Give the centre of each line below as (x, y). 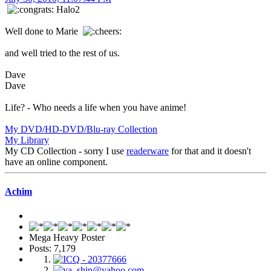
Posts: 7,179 (52, 248)
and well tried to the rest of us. (62, 53)
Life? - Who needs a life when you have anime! (96, 108)
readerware (148, 151)
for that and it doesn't (210, 151)
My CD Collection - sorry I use (66, 151)
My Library (27, 140)
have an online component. (56, 162)
